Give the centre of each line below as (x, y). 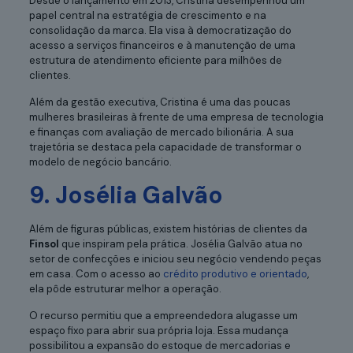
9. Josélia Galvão (126, 195)
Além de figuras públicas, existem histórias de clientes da (168, 229)
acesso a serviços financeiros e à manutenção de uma (162, 45)
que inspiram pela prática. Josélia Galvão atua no (182, 243)
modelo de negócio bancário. (100, 162)
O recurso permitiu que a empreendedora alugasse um (163, 315)
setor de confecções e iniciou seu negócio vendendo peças (175, 258)
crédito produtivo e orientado (235, 273)
